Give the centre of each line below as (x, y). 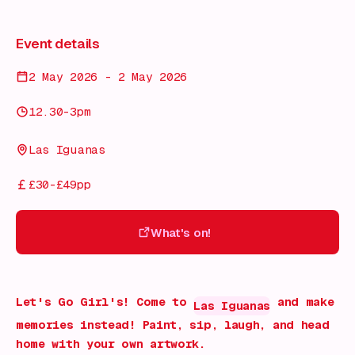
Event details (58, 44)
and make (302, 302)
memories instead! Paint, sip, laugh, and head (173, 325)
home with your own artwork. (111, 344)
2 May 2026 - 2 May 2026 (108, 77)
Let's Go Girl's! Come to (105, 302)
